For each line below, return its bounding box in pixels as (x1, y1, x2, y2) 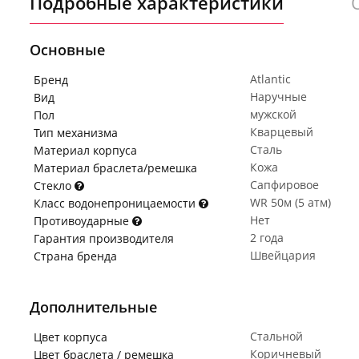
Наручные (250, 89, 307, 104)
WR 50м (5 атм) (250, 195, 331, 210)
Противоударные (34, 213, 132, 228)
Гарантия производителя (34, 231, 174, 246)
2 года (250, 230, 284, 245)
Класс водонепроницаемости (34, 196, 199, 211)
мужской (250, 107, 296, 122)
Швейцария (250, 248, 316, 263)
